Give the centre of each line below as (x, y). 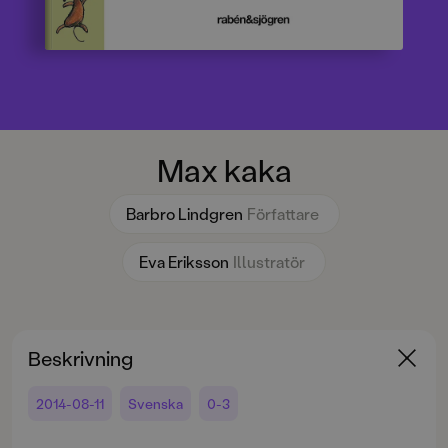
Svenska (155, 404)
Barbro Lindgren (184, 214)
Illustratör (269, 262)
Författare (282, 214)
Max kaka (224, 170)
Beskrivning (80, 358)
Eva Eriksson (184, 262)
